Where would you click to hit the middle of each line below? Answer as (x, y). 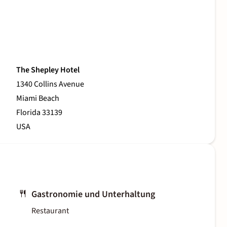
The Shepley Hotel (48, 70)
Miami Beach (38, 99)
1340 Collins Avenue (50, 84)
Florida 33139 (39, 113)
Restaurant (50, 211)
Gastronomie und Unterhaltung (93, 195)
